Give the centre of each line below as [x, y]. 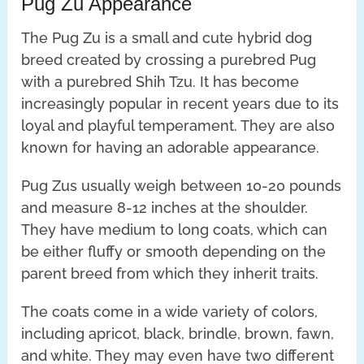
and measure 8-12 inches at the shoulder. [165, 207]
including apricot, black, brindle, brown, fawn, [178, 333]
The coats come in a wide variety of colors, [170, 311]
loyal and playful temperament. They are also [178, 125]
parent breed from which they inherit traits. [170, 273]
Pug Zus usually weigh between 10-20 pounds [182, 185]
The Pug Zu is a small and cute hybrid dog [167, 37]
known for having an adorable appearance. [171, 147]
